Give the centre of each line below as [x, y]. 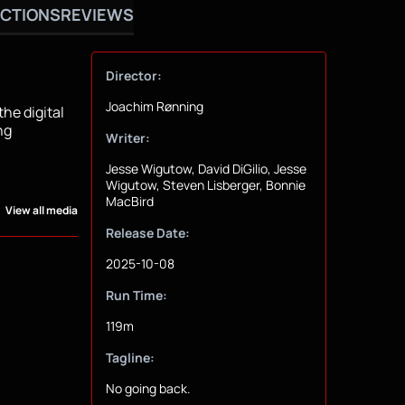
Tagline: [130, 358]
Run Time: [136, 296]
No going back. [148, 389]
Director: [133, 76]
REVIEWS [97, 14]
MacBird [129, 202]
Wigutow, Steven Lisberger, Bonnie [205, 185]
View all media [41, 211]
